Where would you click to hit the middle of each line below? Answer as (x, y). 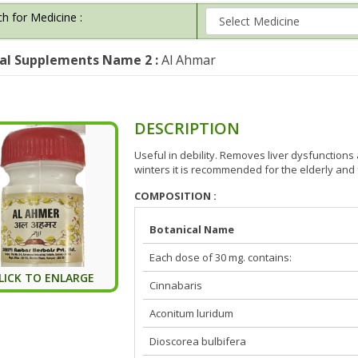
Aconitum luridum (192, 313)
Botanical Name (192, 229)
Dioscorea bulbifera (198, 341)
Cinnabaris (176, 285)
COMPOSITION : (176, 195)
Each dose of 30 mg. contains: (221, 257)
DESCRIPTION (187, 128)
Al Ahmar (187, 60)
